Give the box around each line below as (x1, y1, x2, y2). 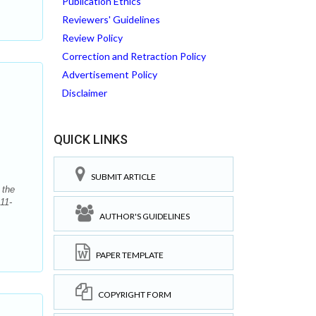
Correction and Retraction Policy (62, 50, 206, 62)
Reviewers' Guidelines (62, 13, 160, 25)
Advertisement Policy (62, 68, 157, 80)
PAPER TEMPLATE (90, 250, 164, 260)
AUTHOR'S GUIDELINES (94, 210, 190, 221)
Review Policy (62, 32, 123, 44)
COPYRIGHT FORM (92, 288, 171, 300)
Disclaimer (62, 87, 107, 99)
